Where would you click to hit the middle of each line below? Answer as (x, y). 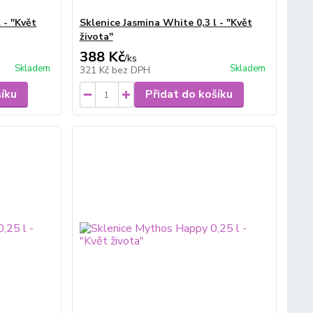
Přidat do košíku (189, 95)
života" (96, 37)
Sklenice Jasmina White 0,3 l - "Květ (166, 23)
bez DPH (131, 71)
